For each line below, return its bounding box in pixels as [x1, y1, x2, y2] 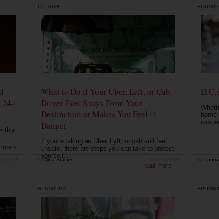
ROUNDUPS [38, 185, 66, 191]
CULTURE [38, 3, 60, 9]
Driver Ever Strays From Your [41, 97, 142, 109]
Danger [41, 120, 66, 131]
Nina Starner [43, 157, 73, 163]
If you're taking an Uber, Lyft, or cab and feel [41, 137, 167, 145]
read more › [143, 162, 175, 170]
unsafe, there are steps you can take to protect [41, 145, 174, 153]
